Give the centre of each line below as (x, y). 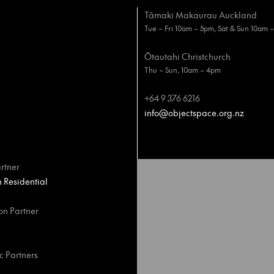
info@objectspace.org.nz (194, 113)
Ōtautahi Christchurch (187, 56)
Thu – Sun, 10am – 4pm (183, 70)
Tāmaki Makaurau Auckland (201, 15)
